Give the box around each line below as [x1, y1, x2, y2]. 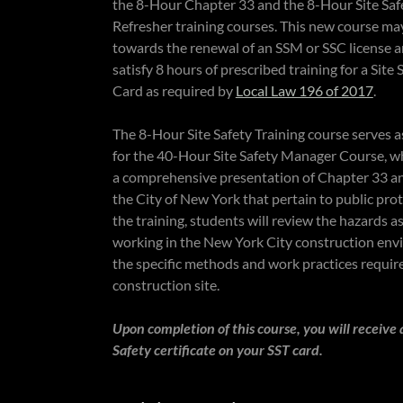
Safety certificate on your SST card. [112, 341, 323, 358]
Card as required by [112, 82, 236, 99]
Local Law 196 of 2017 [235, 82, 373, 99]
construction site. [112, 276, 219, 293]
